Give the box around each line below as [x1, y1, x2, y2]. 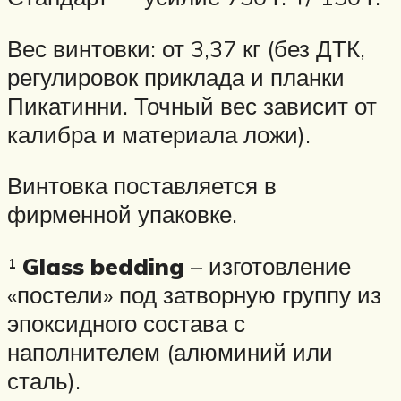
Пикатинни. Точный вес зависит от [7, 90, 377, 120]
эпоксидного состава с [7, 308, 245, 337]
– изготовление [184, 251, 351, 280]
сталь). [7, 365, 81, 395]
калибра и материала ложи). [7, 119, 311, 149]
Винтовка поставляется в [7, 171, 277, 200]
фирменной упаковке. [7, 200, 237, 229]
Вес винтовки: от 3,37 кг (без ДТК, [7, 33, 365, 63]
